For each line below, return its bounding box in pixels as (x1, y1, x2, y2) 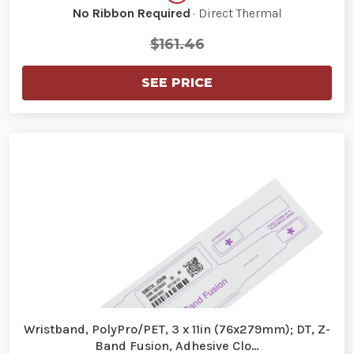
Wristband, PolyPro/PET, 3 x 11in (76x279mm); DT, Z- (24, 321, 330, 337)
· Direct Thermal (190, 5, 282, 21)
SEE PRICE (141, 74, 213, 90)
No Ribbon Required (72, 5, 190, 21)
